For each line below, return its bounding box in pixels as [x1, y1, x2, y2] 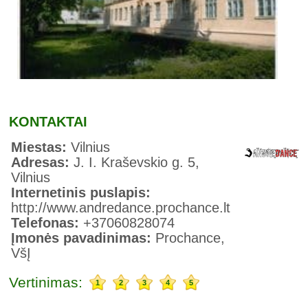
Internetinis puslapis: [11, 185, 151, 201]
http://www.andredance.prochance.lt [11, 200, 231, 216]
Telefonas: [11, 215, 84, 231]
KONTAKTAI [9, 114, 88, 130]
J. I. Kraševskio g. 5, [74, 155, 200, 170]
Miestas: [11, 140, 71, 155]
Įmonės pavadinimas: [11, 230, 156, 246]
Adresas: [11, 155, 74, 170]
